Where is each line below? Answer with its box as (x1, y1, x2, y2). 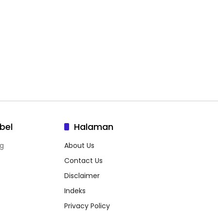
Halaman (74, 120, 113, 133)
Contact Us (64, 155, 103, 165)
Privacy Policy (64, 200, 110, 211)
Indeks (64, 185, 86, 196)
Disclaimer (64, 170, 100, 181)
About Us (64, 140, 94, 150)
